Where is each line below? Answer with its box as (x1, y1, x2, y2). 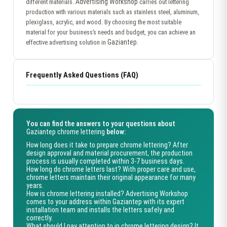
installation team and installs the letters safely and (26, 206, 174, 214)
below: (105, 128, 126, 136)
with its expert (142, 198, 184, 206)
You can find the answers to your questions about (26, 120, 175, 128)
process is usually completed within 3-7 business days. (26, 157, 184, 165)
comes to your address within (26, 198, 112, 206)
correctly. (26, 214, 53, 222)
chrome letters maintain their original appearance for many (26, 173, 196, 181)
